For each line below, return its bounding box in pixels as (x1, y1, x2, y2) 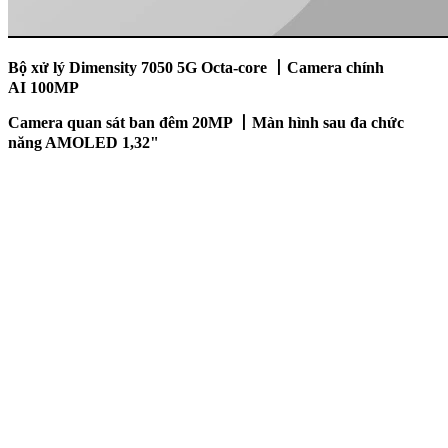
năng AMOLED (8, 133, 122, 151)
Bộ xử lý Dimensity (8, 58, 141, 76)
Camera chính (287, 58, 384, 76)
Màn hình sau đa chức (252, 113, 404, 131)
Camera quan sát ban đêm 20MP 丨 (8, 113, 252, 131)
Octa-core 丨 (201, 58, 287, 76)
